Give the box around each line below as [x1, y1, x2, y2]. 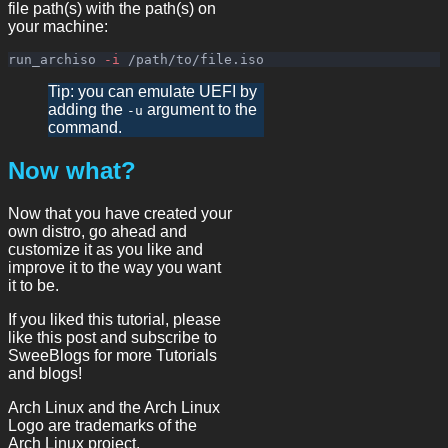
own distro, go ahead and [8, 223, 187, 241]
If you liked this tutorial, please [8, 311, 221, 329]
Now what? [8, 157, 136, 185]
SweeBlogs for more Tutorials [8, 347, 217, 365]
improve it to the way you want [8, 259, 221, 277]
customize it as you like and [8, 241, 203, 259]
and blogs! [8, 365, 82, 383]
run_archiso [8, 52, 104, 68]
